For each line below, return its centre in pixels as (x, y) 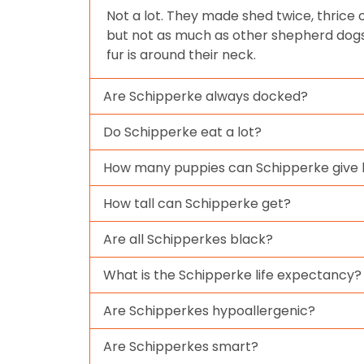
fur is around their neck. (181, 54)
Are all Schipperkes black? (188, 239)
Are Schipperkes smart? (181, 346)
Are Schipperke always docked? (206, 96)
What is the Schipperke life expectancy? (232, 275)
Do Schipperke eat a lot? (182, 132)
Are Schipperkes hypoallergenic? (209, 310)
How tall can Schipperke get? (197, 203)
